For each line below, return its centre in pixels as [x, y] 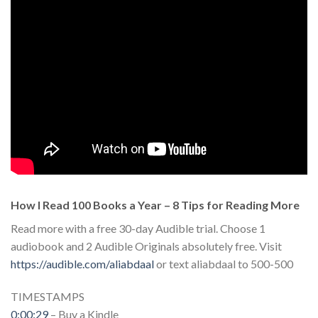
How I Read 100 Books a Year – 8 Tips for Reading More [155, 204]
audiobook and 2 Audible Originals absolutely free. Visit [146, 246]
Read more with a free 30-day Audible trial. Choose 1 [138, 228]
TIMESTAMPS [48, 296]
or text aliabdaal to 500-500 [224, 263]
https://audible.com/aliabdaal [82, 263]
